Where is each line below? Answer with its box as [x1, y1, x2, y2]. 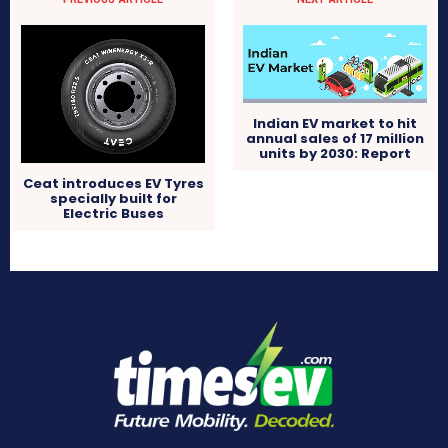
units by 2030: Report [258, 144, 411, 164]
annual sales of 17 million [245, 129, 424, 149]
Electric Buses [62, 204, 164, 224]
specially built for [49, 189, 177, 209]
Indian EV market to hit [252, 114, 417, 134]
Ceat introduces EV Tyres [22, 174, 204, 194]
